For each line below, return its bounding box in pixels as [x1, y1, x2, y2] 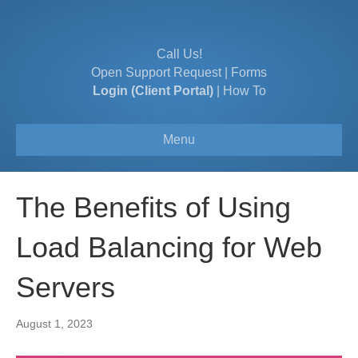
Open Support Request [91, 66, 221, 79]
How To [222, 84, 266, 97]
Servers [16, 271, 115, 304]
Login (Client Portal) [92, 84, 213, 97]
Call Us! [156, 47, 202, 61]
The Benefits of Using [16, 191, 291, 224]
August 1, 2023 [16, 317, 93, 330]
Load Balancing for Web [16, 231, 322, 264]
